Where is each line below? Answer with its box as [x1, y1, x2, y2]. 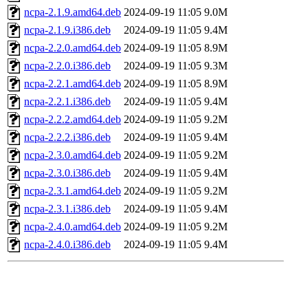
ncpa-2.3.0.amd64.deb [24, 149, 121, 162]
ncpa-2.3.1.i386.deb [24, 203, 111, 215]
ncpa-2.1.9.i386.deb [24, 24, 111, 36]
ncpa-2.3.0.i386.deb [24, 167, 111, 179]
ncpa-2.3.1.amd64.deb [24, 185, 121, 197]
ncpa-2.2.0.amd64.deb [24, 42, 121, 54]
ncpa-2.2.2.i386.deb [24, 131, 111, 144]
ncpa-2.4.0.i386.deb [24, 239, 111, 251]
